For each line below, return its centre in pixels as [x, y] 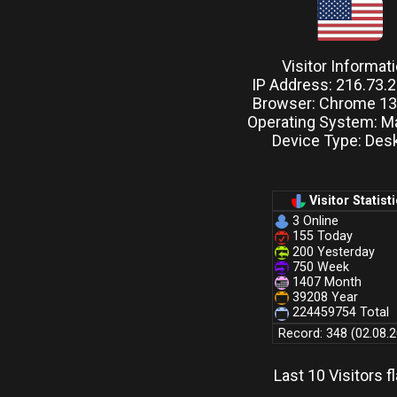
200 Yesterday [332, 252]
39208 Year [323, 298]
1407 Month [325, 283]
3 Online [314, 222]
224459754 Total [339, 313]
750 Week [319, 267]
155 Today [321, 237]
